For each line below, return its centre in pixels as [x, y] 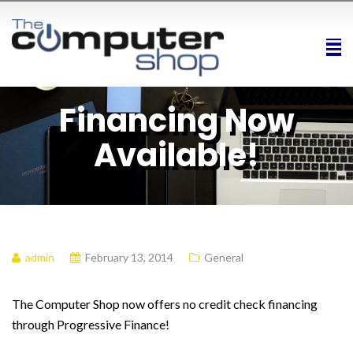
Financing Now [176, 120]
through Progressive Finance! [91, 325]
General [224, 258]
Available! [176, 155]
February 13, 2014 [129, 258]
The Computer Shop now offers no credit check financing [165, 304]
